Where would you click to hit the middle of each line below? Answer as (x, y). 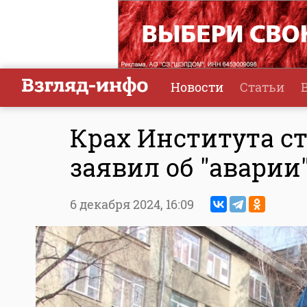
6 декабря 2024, (118, 205)
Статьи (262, 87)
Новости (197, 87)
